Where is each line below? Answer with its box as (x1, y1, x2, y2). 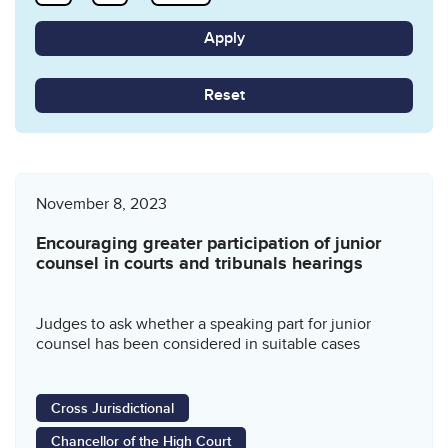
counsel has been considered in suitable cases (36, 333, 360, 354)
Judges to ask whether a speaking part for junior (36, 313, 371, 334)
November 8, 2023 (36, 193, 167, 214)
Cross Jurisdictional (51, 399, 174, 417)
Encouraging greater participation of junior (36, 232, 381, 255)
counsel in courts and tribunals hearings (36, 252, 363, 275)
